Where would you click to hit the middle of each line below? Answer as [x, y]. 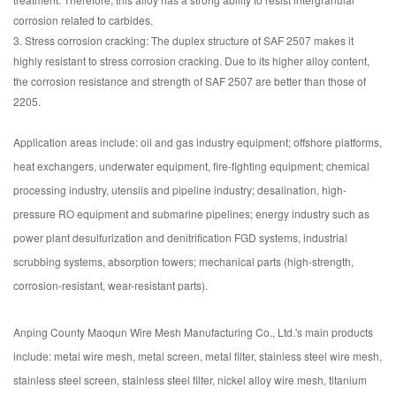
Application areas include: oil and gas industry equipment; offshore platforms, [198, 142]
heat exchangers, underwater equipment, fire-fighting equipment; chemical [191, 166]
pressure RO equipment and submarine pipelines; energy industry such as [191, 213]
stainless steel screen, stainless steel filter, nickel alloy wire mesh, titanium [190, 380]
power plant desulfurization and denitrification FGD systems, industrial [180, 237]
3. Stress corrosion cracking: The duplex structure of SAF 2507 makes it [183, 40]
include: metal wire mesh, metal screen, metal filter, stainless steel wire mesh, [198, 356]
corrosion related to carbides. [83, 20]
